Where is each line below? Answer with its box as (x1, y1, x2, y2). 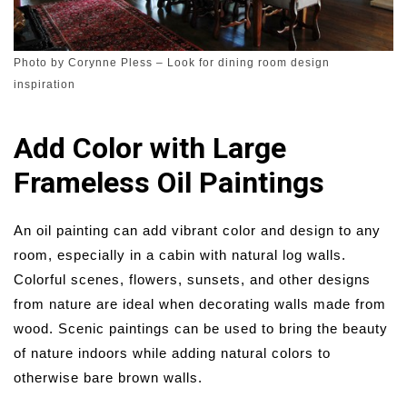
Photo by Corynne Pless (14, 56, 153, 70)
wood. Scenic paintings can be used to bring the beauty (14, 321, 388, 337)
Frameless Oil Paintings (14, 165, 324, 201)
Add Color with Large (14, 131, 286, 166)
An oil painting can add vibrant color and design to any (14, 223, 381, 239)
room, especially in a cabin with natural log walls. (14, 247, 346, 263)
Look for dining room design (167, 56, 330, 70)
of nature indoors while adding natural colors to (14, 345, 331, 362)
